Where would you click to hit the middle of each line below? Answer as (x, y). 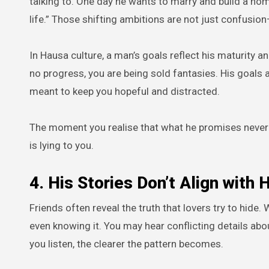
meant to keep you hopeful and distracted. (125, 92)
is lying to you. (62, 146)
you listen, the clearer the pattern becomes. (126, 244)
